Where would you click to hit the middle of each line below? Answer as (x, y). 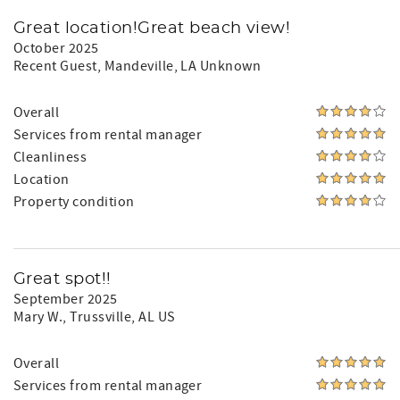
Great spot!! (62, 279)
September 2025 (66, 299)
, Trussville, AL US (119, 317)
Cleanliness (50, 157)
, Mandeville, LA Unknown (179, 66)
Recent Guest (55, 66)
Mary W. (38, 317)
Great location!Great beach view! (152, 29)
